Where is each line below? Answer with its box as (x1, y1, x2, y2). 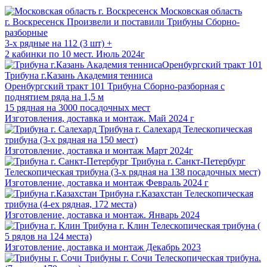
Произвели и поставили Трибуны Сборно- (67, 17, 240, 27)
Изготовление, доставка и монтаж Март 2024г (5, 145, 193, 156)
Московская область (160, 6, 242, 17)
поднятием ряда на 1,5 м (5, 92, 104, 103)
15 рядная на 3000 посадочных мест (5, 103, 150, 113)
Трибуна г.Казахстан (100, 188, 185, 199)
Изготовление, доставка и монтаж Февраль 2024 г (5, 178, 209, 188)
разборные (5, 27, 48, 38)
